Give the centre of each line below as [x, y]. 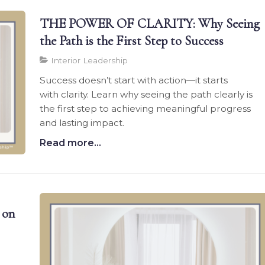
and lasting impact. [82, 123]
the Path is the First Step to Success [132, 41]
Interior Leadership [88, 61]
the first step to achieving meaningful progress [146, 109]
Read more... [71, 143]
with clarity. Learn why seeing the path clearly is [146, 95]
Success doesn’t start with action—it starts [134, 80]
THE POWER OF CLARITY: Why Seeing [150, 24]
